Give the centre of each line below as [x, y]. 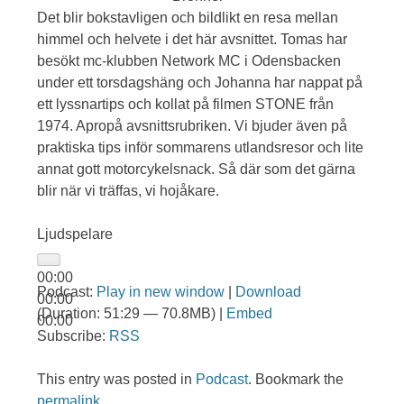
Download [269, 292]
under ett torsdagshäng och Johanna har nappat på [200, 83]
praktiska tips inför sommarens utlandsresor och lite [201, 147]
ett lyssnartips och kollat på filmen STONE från [186, 104]
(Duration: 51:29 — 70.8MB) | [132, 313]
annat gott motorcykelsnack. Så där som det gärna [197, 169]
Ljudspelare [75, 234]
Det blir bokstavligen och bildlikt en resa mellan [188, 18]
